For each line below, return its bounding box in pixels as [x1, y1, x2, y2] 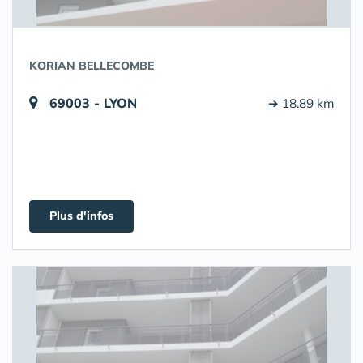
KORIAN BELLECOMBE [29, 58, 154, 73]
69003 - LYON [49, 95, 137, 111]
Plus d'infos [49, 208, 113, 223]
